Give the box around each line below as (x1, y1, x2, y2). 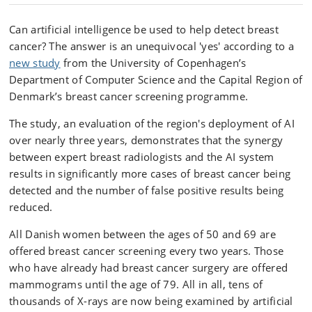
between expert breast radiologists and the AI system (9, 150, 274, 164)
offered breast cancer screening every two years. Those (9, 244, 284, 258)
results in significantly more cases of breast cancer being (9, 166, 291, 180)
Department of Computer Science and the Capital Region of (9, 72, 303, 86)
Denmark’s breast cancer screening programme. (9, 89, 249, 103)
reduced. (9, 200, 53, 214)
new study (9, 56, 61, 70)
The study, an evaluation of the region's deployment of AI (9, 116, 295, 130)
